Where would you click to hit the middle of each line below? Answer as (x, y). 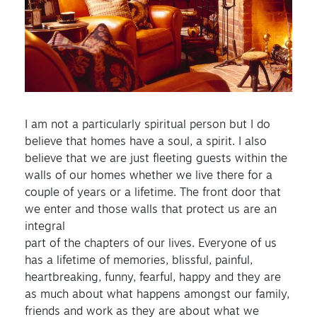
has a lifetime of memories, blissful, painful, (139, 261)
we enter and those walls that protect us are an (151, 210)
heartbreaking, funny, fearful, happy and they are (153, 278)
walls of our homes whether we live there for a (149, 176)
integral (45, 227)
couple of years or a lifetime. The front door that (153, 193)
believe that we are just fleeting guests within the (156, 159)
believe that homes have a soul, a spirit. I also (146, 142)
